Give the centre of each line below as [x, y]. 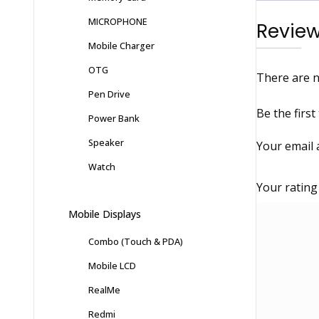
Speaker [106, 143]
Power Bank [114, 119]
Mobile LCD [112, 266]
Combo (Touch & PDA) [136, 242]
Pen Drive [109, 94]
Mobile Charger [121, 46]
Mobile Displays [105, 214]
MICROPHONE [118, 22]
